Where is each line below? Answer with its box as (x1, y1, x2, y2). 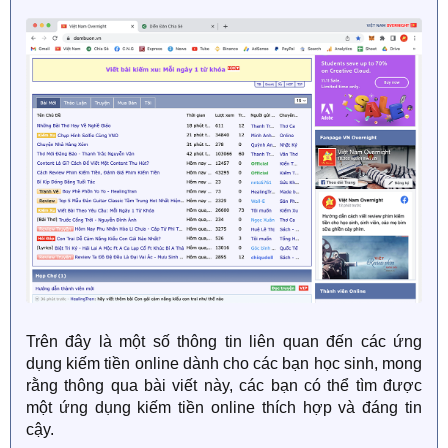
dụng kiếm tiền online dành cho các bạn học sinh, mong (26, 355, 422, 373)
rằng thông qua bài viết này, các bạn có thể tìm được (26, 377, 422, 395)
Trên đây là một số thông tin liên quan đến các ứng (26, 333, 422, 351)
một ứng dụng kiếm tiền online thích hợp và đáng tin (26, 399, 422, 417)
